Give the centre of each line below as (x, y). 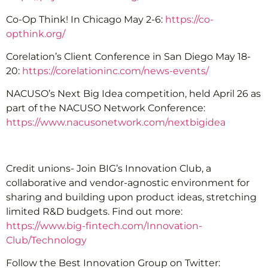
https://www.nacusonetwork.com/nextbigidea (116, 123)
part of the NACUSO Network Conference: (106, 108)
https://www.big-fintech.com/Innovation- (104, 226)
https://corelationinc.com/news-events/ (115, 71)
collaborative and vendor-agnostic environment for (128, 183)
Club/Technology (46, 240)
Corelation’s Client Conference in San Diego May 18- (128, 56)
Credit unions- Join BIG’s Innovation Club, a (109, 169)
